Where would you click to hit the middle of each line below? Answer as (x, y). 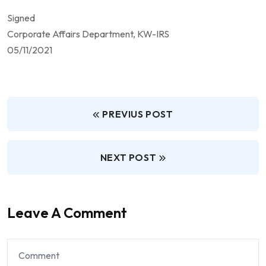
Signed (21, 18)
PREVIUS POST (138, 114)
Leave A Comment (67, 213)
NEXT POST (128, 158)
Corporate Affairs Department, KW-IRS (88, 34)
